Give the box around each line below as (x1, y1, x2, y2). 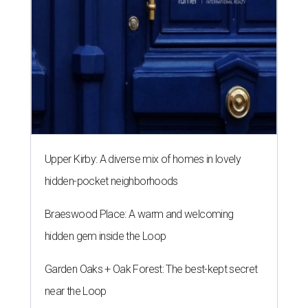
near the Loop (45, 285, 107, 298)
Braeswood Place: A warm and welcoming (45, 208, 234, 221)
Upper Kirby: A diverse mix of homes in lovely (45, 153, 241, 166)
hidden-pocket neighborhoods (45, 175, 178, 188)
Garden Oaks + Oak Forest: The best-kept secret (45, 263, 258, 276)
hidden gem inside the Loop (45, 230, 166, 243)
